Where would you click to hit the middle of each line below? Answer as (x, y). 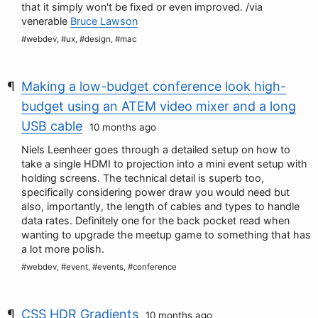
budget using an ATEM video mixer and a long (159, 106)
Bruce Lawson (104, 21)
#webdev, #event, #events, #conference (99, 267)
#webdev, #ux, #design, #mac (79, 39)
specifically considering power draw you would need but (155, 192)
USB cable (52, 126)
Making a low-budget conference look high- (154, 86)
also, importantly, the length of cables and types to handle (160, 206)
